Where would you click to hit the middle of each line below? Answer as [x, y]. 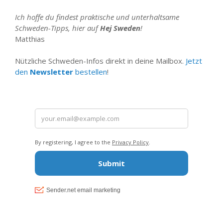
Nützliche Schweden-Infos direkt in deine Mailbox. [100, 61]
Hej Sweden [120, 28]
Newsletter [52, 72]
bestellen [90, 72]
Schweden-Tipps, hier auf [57, 28]
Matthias [30, 39]
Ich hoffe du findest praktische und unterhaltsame [97, 17]
